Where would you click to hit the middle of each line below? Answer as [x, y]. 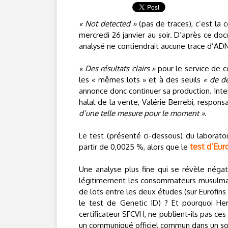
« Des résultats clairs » [117, 68]
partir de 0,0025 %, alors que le [134, 147]
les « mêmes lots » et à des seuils [141, 80]
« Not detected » [108, 24]
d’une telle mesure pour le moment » [142, 113]
